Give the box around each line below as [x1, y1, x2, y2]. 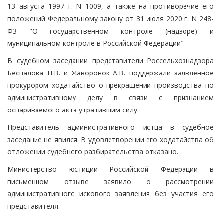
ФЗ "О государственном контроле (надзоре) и [7, 26, 214, 36]
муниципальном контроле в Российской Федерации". [7, 38, 185, 48]
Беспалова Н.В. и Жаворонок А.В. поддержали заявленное [7, 68, 214, 77]
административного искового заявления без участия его [7, 188, 214, 198]
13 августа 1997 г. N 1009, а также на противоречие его [7, 1, 214, 11]
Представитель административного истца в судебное [7, 122, 214, 132]
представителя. [7, 201, 60, 211]
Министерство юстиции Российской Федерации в [7, 164, 214, 174]
